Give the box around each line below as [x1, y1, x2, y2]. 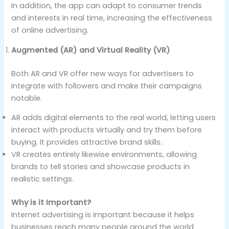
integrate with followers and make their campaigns [11, 80, 202, 91]
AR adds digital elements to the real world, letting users [11, 112, 216, 123]
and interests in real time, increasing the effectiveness [11, 13, 213, 24]
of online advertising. [11, 25, 89, 36]
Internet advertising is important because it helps [11, 210, 195, 220]
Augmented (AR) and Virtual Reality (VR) [11, 44, 173, 55]
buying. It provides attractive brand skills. [11, 137, 163, 148]
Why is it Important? [11, 197, 91, 208]
